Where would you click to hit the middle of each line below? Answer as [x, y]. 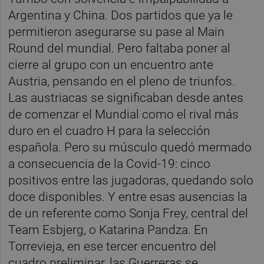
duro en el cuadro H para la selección [110, 131]
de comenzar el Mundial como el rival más [124, 114]
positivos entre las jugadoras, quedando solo [131, 180]
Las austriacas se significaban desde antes [126, 98]
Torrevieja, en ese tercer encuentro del [113, 246]
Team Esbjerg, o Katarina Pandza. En [108, 230]
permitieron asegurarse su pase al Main [117, 32]
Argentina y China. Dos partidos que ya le [121, 15]
